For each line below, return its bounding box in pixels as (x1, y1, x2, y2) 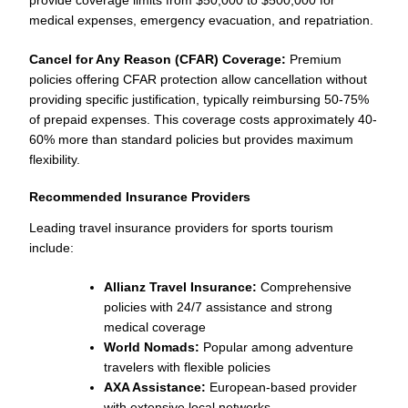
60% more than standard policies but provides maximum (29, 131, 353, 147)
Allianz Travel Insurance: (104, 279, 257, 294)
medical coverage (104, 319, 206, 334)
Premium (286, 51, 342, 66)
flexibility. (29, 151, 80, 167)
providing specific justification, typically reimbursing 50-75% (29, 91, 369, 107)
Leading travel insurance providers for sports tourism (29, 219, 333, 235)
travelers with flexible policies (104, 359, 270, 374)
